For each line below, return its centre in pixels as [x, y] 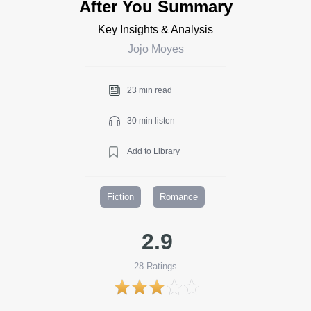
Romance [178, 196]
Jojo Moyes [155, 49]
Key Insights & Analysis [155, 29]
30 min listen [151, 120]
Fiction [120, 196]
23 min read [150, 90]
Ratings [160, 266]
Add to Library [153, 151]
